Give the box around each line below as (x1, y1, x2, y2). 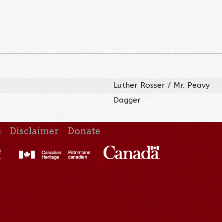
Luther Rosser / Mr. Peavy (113, 80, 210, 90)
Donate (67, 125, 101, 137)
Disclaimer (9, 125, 59, 137)
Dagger (113, 95, 141, 105)
